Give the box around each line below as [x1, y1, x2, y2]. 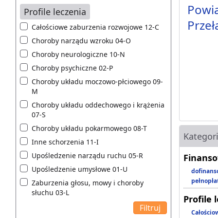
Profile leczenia [24, 5, 86, 18]
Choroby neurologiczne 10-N [32, 49, 125, 59]
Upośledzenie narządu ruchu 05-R [32, 150, 143, 160]
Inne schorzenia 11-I [32, 137, 99, 146]
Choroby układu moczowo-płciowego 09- [32, 76, 163, 86]
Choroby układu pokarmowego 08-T [32, 123, 147, 133]
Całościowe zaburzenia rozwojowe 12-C [32, 22, 159, 32]
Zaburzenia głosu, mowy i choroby [32, 178, 144, 187]
